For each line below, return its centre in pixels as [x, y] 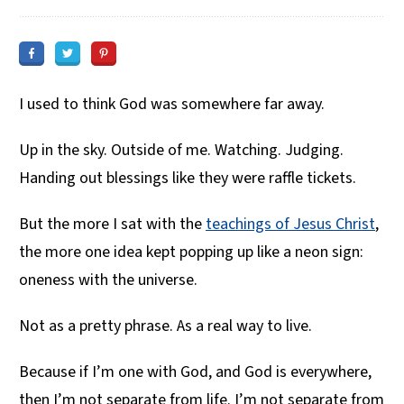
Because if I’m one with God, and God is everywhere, [195, 372]
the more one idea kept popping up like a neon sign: [191, 252]
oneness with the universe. [108, 280]
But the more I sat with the [112, 224]
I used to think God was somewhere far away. [172, 104]
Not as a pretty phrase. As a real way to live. [165, 326]
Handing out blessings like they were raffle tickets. [188, 178]
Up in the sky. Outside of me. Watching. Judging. [181, 150]
